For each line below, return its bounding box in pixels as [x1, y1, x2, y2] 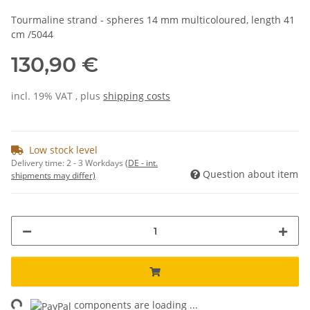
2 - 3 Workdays [66, 157, 125, 170]
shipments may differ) [11, 170, 95, 182]
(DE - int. [125, 157, 158, 170]
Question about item [203, 167, 298, 181]
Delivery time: [11, 157, 66, 170]
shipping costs [103, 89, 170, 103]
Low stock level [29, 143, 98, 157]
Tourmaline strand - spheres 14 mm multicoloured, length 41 [11, 13, 295, 27]
